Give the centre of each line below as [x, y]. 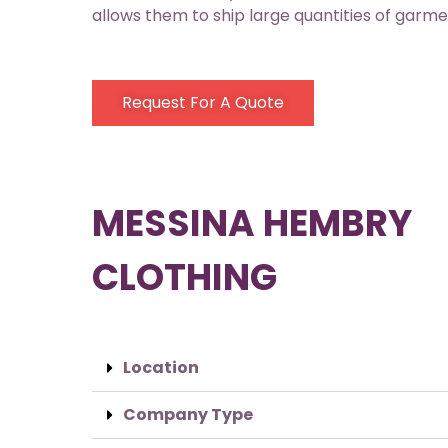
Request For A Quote [203, 102]
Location [161, 367]
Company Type [188, 414]
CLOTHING [184, 277]
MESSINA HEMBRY [252, 223]
